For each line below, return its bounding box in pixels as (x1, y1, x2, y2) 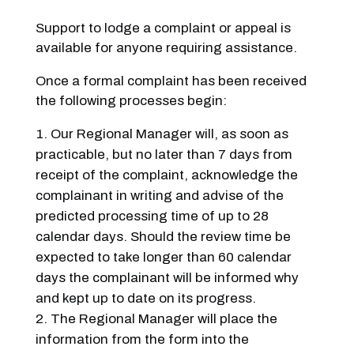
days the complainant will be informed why (35, 269, 299, 285)
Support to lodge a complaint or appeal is (35, 20, 291, 36)
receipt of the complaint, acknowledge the (35, 167, 298, 183)
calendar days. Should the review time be (35, 228, 291, 244)
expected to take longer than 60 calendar (35, 249, 292, 265)
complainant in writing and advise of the (35, 187, 284, 203)
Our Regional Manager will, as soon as (50, 126, 288, 141)
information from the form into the (35, 331, 249, 347)
